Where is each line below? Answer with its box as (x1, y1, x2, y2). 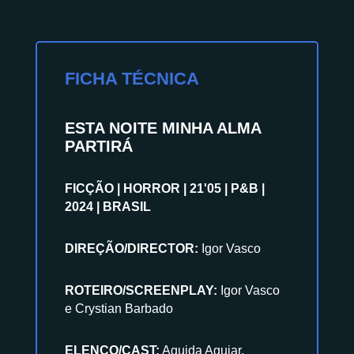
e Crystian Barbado (64, 301, 173, 315)
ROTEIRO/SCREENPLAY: (64, 283, 220, 297)
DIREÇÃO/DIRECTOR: (64, 241, 201, 255)
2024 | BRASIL (64, 199, 151, 213)
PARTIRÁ (64, 137, 133, 155)
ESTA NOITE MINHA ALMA (64, 119, 261, 137)
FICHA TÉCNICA (64, 68, 199, 88)
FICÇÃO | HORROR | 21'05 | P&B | (64, 181, 265, 195)
